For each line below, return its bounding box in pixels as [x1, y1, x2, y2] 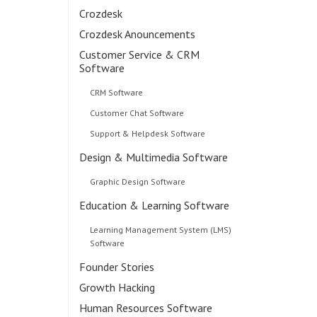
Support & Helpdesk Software [90, 128, 205, 139]
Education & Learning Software [79, 198, 229, 212]
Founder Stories [79, 260, 154, 274]
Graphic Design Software [90, 176, 185, 187]
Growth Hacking [79, 280, 155, 294]
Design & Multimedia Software [79, 150, 228, 164]
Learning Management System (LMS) [90, 224, 231, 235]
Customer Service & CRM [79, 47, 200, 62]
